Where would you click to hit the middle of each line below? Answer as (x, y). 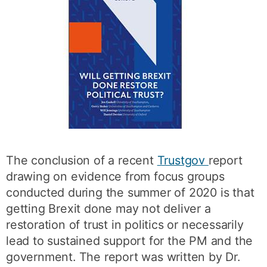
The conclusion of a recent (82, 160)
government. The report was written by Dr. (123, 257)
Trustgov (183, 160)
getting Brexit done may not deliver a (108, 209)
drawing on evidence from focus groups (115, 176)
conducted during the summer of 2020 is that (130, 193)
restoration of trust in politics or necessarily (125, 225)
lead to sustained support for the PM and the (130, 241)
